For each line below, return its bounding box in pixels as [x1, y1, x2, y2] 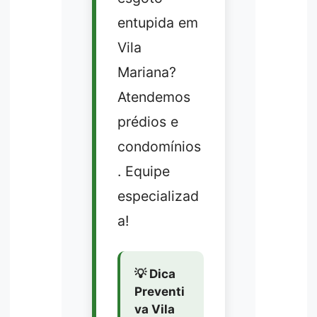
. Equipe [117, 163, 170, 180]
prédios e [117, 113, 178, 131]
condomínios [117, 138, 201, 156]
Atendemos [117, 88, 190, 106]
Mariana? [117, 64, 176, 81]
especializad [117, 188, 199, 205]
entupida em [117, 14, 198, 32]
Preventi [134, 284, 185, 299]
